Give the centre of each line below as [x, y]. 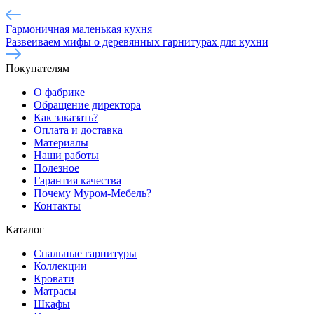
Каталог [25, 229]
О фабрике [59, 92]
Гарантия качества [77, 180]
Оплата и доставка [78, 130]
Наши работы [66, 155]
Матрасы [55, 291]
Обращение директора [87, 104]
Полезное [56, 168]
